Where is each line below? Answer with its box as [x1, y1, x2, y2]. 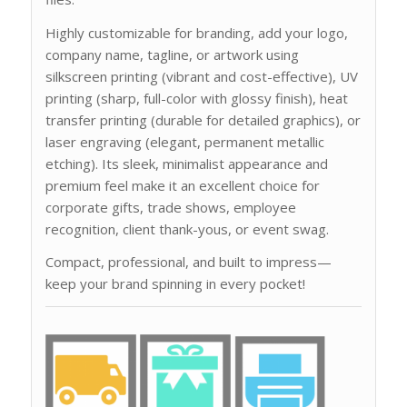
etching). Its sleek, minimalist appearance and [45, 154, 328, 173]
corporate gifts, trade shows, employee [45, 197, 296, 216]
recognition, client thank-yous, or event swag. [45, 219, 329, 238]
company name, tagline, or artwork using [45, 45, 299, 64]
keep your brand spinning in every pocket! [45, 274, 305, 293]
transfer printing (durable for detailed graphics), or [45, 110, 361, 129]
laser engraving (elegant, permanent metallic [45, 132, 324, 151]
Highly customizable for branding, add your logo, [45, 23, 348, 42]
